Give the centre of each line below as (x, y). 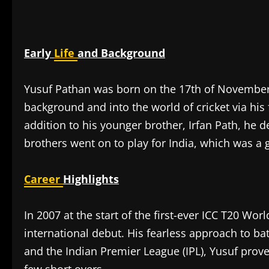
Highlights (91, 179)
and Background (121, 53)
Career (44, 179)
